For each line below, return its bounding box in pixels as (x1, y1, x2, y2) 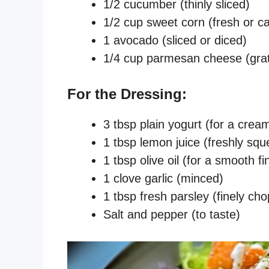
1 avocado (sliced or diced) (103, 33, 247, 47)
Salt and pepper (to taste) (103, 207, 240, 221)
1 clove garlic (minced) (103, 171, 223, 185)
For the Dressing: (67, 85, 187, 102)
